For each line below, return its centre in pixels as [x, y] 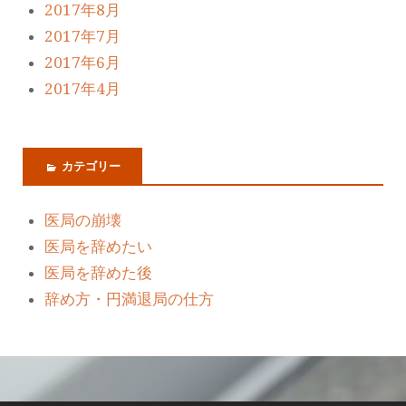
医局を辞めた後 [98, 273]
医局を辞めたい [98, 246]
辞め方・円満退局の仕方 [129, 299]
